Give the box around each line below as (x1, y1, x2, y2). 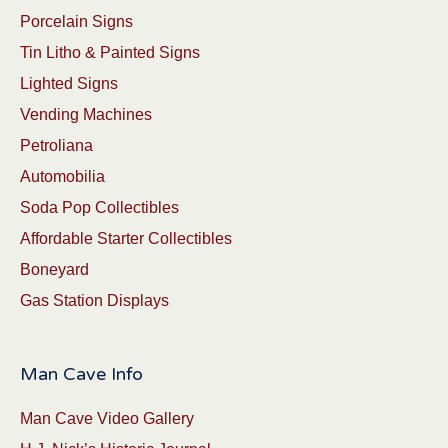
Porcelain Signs (20, 13, 133, 31)
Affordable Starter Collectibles (20, 230, 232, 248)
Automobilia (20, 168, 105, 186)
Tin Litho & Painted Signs (20, 44, 200, 62)
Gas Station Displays (20, 292, 169, 310)
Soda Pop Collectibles (20, 199, 179, 217)
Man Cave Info (20, 363, 143, 386)
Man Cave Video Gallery (20, 410, 194, 428)
